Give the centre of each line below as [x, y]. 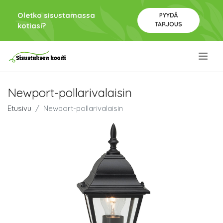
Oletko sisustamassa [56, 15]
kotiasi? [32, 26]
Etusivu [19, 108]
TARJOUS [168, 24]
